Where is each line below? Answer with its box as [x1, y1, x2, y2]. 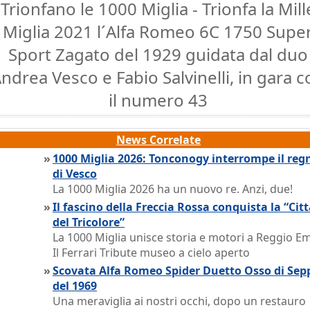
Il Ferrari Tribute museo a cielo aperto [53, 245, 250, 260]
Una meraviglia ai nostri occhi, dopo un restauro [53, 293, 306, 309]
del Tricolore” [53, 215, 125, 230]
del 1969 [53, 278, 97, 293]
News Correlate [116, 132, 201, 147]
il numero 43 [108, 89, 208, 111]
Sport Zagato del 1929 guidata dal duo [8, 43, 308, 66]
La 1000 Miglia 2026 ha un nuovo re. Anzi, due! [53, 181, 293, 197]
